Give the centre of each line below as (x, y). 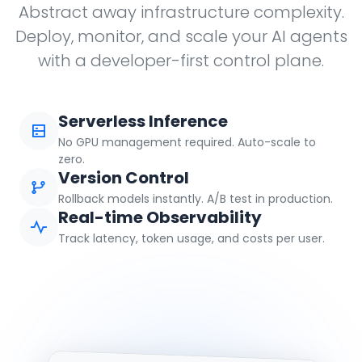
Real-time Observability (160, 217)
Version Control (124, 178)
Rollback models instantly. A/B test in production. (196, 199)
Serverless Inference (143, 121)
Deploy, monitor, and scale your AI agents (181, 36)
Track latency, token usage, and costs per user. (192, 238)
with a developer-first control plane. (181, 61)
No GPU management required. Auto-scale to (187, 142)
